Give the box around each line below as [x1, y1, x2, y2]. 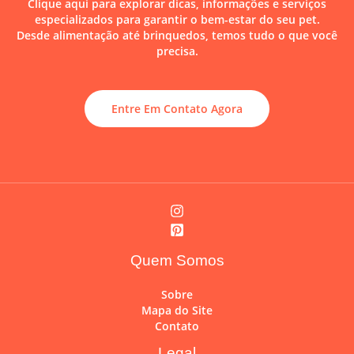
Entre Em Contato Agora [111, 100, 243, 116]
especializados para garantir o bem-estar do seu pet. [34, 12, 320, 28]
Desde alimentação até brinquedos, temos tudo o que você [17, 28, 337, 43]
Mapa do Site [141, 302, 213, 318]
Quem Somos [130, 251, 224, 269]
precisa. [156, 43, 198, 59]
